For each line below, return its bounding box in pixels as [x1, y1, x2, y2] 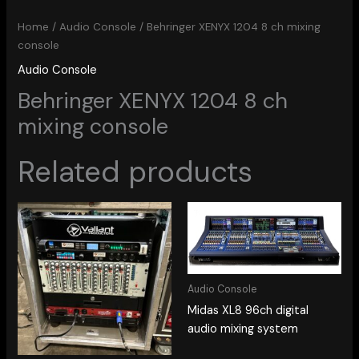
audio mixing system [188, 321, 298, 337]
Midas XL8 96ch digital [188, 302, 309, 318]
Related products [18, 153, 253, 192]
